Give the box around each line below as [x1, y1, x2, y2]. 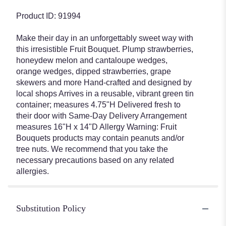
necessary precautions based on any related [16, 156, 174, 165]
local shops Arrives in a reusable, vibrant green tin [16, 89, 194, 98]
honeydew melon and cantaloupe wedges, [16, 56, 167, 65]
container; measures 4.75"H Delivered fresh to [16, 100, 181, 109]
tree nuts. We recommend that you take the [16, 145, 168, 154]
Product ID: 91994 [16, 12, 81, 21]
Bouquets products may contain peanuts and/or [16, 134, 184, 143]
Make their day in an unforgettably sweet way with [16, 34, 193, 43]
